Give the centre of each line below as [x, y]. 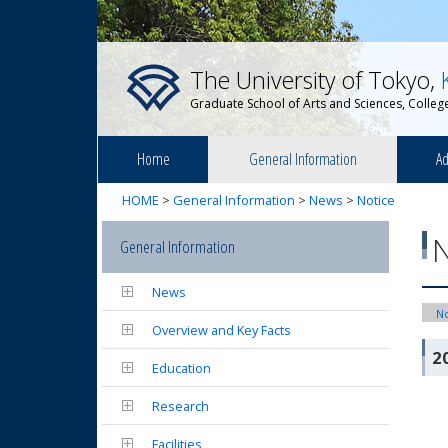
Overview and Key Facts [221, 330]
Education [181, 368]
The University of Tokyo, [315, 80]
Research [180, 406]
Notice [376, 200]
